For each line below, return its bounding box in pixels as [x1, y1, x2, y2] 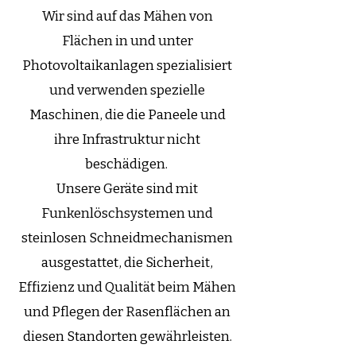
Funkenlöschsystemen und [41, 205, 213, 222]
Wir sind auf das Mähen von [41, 8, 213, 25]
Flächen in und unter [61, 33, 193, 49]
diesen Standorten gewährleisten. [22, 328, 232, 345]
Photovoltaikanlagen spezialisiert [22, 57, 232, 74]
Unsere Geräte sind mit [56, 180, 198, 197]
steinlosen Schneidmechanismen [21, 230, 233, 246]
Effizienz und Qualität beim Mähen [18, 279, 236, 296]
